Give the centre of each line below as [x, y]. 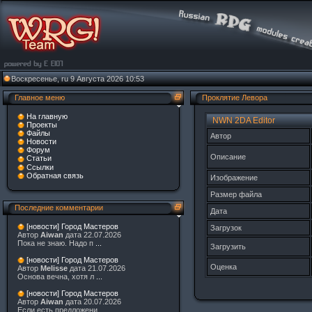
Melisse [54, 268]
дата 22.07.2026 [92, 235]
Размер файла [236, 194]
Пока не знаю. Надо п [56, 243]
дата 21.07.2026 [96, 268]
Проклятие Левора [235, 97]
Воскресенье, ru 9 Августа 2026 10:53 [78, 79]
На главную [47, 116]
